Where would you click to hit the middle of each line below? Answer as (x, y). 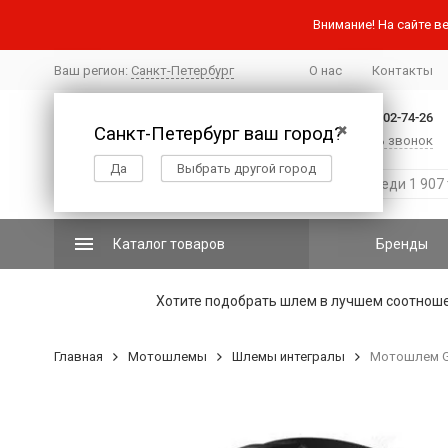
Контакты (402, 70)
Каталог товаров (168, 244)
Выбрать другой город (246, 168)
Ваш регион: (92, 70)
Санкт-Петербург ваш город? (218, 133)
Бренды (402, 244)
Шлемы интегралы (288, 356)
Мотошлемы (167, 356)
